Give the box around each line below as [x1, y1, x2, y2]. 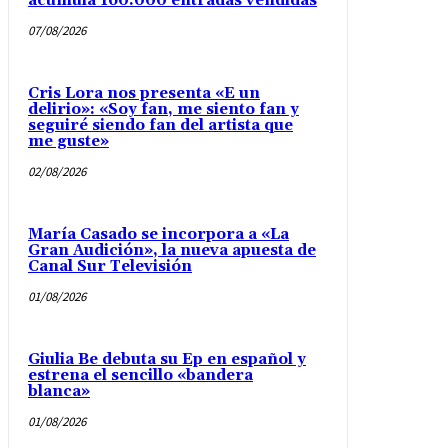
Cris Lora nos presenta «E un [28, 84, 260, 104]
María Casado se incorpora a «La [28, 225, 289, 245]
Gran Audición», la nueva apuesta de [28, 241, 316, 261]
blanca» [28, 382, 90, 402]
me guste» [28, 132, 109, 152]
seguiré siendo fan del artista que [28, 116, 293, 136]
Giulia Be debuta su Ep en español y [28, 350, 306, 370]
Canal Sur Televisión [28, 257, 192, 277]
